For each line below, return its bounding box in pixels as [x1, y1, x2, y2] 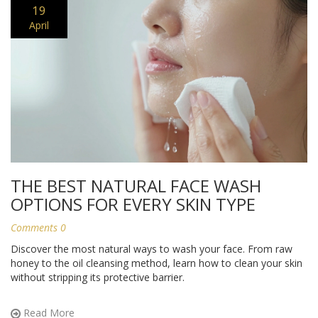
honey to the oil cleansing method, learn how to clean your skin [11, 256, 302, 270]
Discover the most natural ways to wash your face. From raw [11, 242, 292, 256]
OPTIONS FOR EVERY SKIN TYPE [11, 192, 256, 216]
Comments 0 [11, 221, 66, 235]
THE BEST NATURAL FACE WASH [11, 174, 261, 198]
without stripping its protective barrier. [11, 270, 185, 285]
